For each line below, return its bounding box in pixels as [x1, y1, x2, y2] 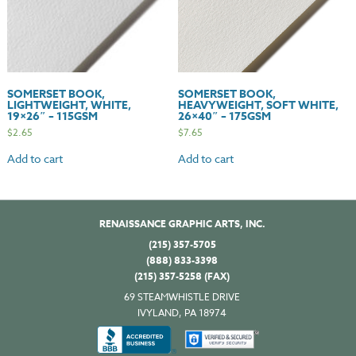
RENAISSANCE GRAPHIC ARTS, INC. [99, 216, 265, 230]
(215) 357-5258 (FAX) [134, 269, 230, 283]
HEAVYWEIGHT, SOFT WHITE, [178, 96, 339, 114]
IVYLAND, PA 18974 [137, 305, 226, 319]
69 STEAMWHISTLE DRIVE [124, 289, 240, 304]
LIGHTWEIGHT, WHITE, [6, 96, 131, 114]
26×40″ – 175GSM [178, 107, 271, 125]
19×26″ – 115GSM [6, 107, 98, 125]
